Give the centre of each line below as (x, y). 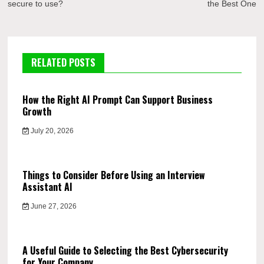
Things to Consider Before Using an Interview (114, 175)
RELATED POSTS (64, 63)
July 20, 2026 (51, 131)
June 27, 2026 (52, 207)
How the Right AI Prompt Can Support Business (118, 100)
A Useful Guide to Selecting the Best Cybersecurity (126, 251)
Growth (37, 112)
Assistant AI (48, 187)
